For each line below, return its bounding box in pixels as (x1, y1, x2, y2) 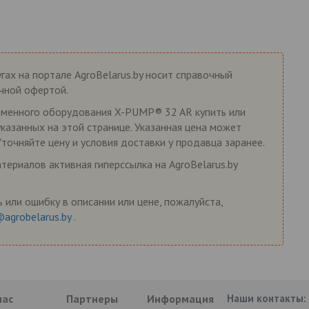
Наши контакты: (227, 291, 307, 305)
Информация (146, 291, 214, 306)
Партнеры (66, 291, 118, 306)
